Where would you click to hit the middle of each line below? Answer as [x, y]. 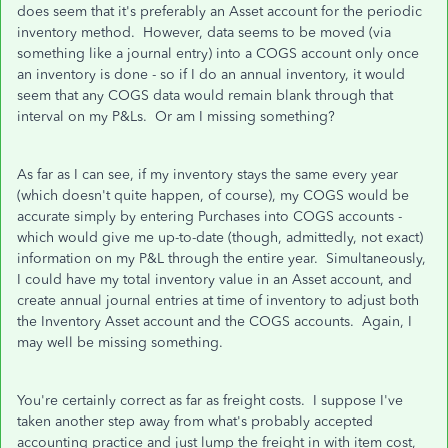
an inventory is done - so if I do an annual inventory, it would [211, 74]
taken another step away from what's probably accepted [195, 421]
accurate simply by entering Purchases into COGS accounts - [209, 216]
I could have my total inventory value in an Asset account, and [214, 279]
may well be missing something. [120, 342]
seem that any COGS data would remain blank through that [205, 95]
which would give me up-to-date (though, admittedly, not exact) [220, 237]
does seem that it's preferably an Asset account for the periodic [219, 11]
